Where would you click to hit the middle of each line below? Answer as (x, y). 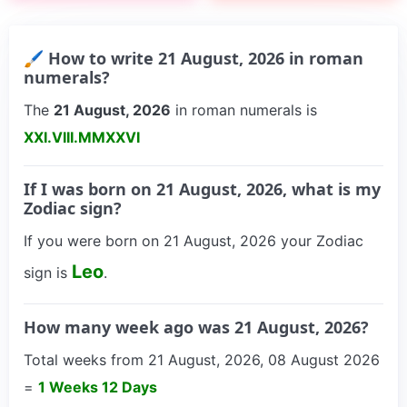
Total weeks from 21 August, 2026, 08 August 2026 (202, 359)
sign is (48, 272)
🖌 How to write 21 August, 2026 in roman (194, 58)
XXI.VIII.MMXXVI (82, 137)
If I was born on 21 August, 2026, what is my (202, 189)
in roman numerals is (244, 109)
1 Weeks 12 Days (98, 387)
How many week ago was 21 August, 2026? (196, 327)
